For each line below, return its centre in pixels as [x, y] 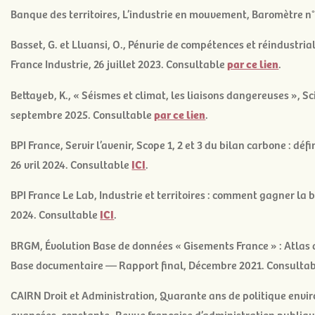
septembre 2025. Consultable [83, 114]
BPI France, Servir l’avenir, [74, 144]
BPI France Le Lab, [55, 194]
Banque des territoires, [67, 13]
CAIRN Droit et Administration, [85, 295]
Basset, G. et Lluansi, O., [70, 44]
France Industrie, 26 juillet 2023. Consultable [119, 64]
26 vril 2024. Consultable [71, 163]
